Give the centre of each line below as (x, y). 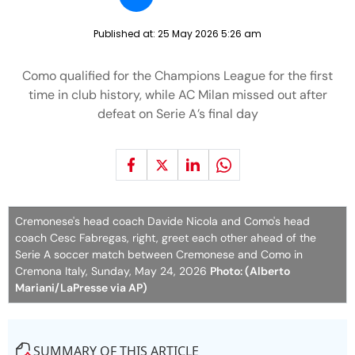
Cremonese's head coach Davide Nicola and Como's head (162, 221)
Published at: (126, 34)
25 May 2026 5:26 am (210, 34)
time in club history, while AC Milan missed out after (177, 95)
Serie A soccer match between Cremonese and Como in (159, 254)
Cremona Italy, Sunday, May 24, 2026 (113, 271)
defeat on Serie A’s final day (177, 114)
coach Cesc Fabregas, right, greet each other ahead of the (166, 238)
